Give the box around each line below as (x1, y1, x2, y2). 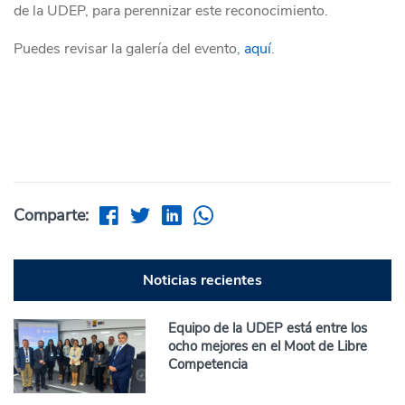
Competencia (168, 355, 249, 374)
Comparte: (14, 204, 89, 227)
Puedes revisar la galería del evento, (14, 39, 244, 60)
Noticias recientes (143, 270, 262, 291)
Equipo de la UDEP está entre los (168, 319, 368, 338)
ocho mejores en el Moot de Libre (168, 337, 368, 356)
